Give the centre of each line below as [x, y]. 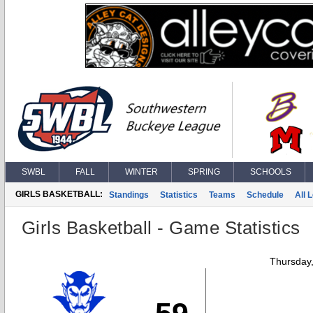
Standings [129, 195]
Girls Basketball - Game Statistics [161, 228]
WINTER [141, 172]
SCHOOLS [271, 172]
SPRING [204, 172]
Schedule [265, 195]
